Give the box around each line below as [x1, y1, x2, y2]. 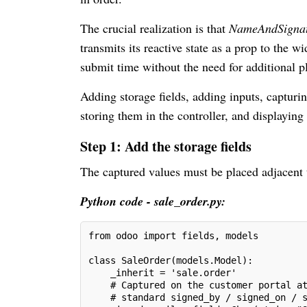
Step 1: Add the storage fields [80, 136, 251, 156]
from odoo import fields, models [88, 230, 258, 241]
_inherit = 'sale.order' [88, 267, 236, 278]
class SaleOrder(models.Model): [88, 254, 253, 266]
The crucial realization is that [80, 19, 229, 36]
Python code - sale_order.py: [80, 192, 225, 210]
